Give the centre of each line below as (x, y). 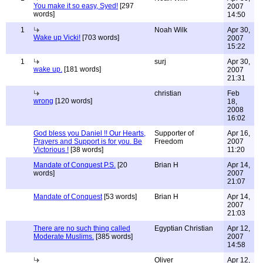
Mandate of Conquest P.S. (75, 165)
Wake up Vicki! (57, 38)
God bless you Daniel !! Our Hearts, (90, 133)
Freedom (169, 141)
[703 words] (100, 38)
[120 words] (73, 101)
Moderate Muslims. (64, 237)
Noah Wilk (171, 30)
